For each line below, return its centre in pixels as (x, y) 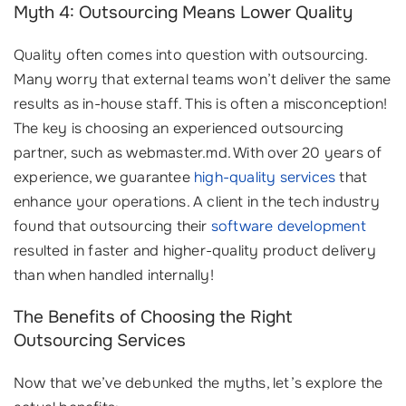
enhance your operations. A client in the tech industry (197, 202)
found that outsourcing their (112, 227)
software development (288, 227)
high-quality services (265, 178)
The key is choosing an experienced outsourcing (179, 129)
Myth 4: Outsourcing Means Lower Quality (183, 13)
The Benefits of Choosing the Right (153, 318)
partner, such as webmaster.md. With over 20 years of (198, 153)
